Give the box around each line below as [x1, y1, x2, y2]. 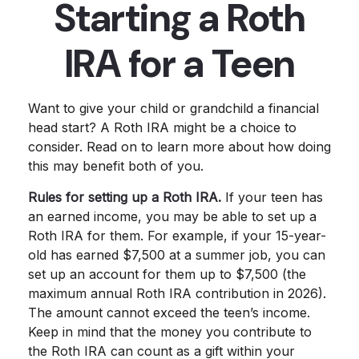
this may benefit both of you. [28, 158, 204, 174]
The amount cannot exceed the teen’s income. [28, 305, 310, 321]
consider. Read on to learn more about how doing [28, 139, 331, 155]
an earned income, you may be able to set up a [28, 208, 317, 224]
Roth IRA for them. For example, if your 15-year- [28, 228, 326, 244]
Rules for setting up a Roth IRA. [28, 189, 221, 205]
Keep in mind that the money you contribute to [28, 324, 312, 340]
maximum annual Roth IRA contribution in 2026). [28, 285, 326, 301]
